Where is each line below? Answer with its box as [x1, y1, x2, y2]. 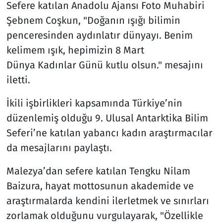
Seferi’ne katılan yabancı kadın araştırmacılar [6, 127, 213, 139]
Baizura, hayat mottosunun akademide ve [6, 180, 194, 192]
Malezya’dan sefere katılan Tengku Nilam [6, 165, 190, 177]
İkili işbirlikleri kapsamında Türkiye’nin [6, 97, 182, 110]
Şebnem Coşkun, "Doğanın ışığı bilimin [6, 14, 180, 27]
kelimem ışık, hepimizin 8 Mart [6, 44, 144, 56]
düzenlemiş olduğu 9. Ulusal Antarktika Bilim [6, 112, 208, 124]
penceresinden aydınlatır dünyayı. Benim [6, 29, 193, 42]
